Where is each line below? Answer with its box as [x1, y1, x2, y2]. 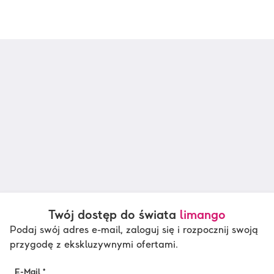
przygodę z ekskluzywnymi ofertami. [10, 240, 178, 250]
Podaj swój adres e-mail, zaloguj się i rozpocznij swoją [10, 226, 258, 235]
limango [180, 209, 226, 221]
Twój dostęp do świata [48, 209, 180, 221]
